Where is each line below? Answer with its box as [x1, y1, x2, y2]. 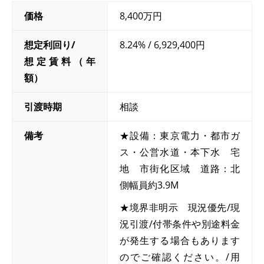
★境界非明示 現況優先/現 [120, 201, 240, 214]
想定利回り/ [24, 38, 75, 52]
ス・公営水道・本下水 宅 [120, 146, 240, 159]
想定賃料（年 [24, 55, 96, 68]
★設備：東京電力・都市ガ [120, 129, 240, 143]
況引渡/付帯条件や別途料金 [120, 217, 240, 231]
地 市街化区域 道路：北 [120, 162, 240, 176]
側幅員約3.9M [120, 179, 189, 192]
